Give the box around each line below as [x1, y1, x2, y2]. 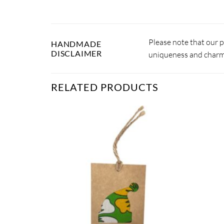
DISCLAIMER [51, 48, 102, 58]
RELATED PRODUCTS [51, 81, 158, 93]
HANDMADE [51, 39, 101, 49]
